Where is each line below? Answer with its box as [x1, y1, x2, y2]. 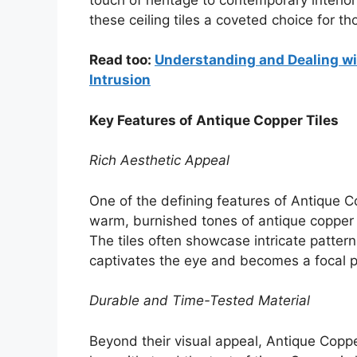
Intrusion [89, 72, 151, 88]
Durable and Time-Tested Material [89, 292, 310, 309]
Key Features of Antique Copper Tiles [89, 112, 339, 128]
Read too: [89, 52, 155, 69]
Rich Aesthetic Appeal [89, 152, 229, 169]
